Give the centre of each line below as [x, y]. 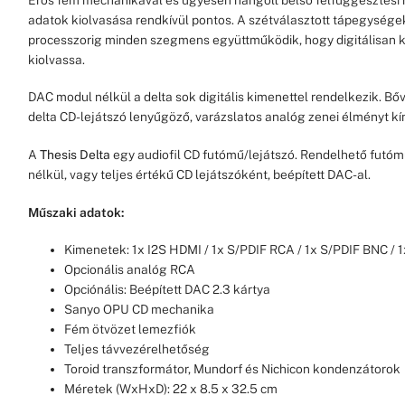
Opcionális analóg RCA [130, 270]
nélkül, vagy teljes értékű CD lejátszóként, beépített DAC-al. [200, 174]
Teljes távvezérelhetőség [137, 349]
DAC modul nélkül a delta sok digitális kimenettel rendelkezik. [205, 97]
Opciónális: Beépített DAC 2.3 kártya [168, 290]
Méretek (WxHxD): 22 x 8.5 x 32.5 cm [171, 389]
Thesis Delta [77, 154]
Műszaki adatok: [76, 212]
